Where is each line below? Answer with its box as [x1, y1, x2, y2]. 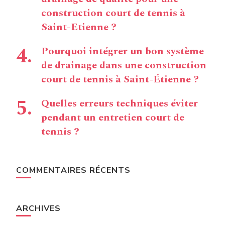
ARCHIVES [16, 203, 61, 214]
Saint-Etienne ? [41, 20, 117, 35]
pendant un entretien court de [41, 110, 184, 126]
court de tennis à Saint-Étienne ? [41, 72, 199, 87]
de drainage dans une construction [41, 58, 206, 73]
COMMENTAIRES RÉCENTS [16, 165, 131, 176]
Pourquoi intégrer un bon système [41, 44, 204, 59]
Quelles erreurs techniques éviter [41, 96, 198, 111]
